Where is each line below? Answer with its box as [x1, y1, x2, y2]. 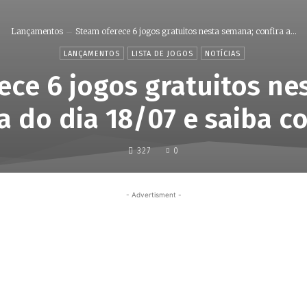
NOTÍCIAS [204, 49, 241, 59]
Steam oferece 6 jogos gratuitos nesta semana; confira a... [75, 26, 297, 37]
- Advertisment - [125, 191, 182, 199]
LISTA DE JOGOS [131, 49, 193, 59]
